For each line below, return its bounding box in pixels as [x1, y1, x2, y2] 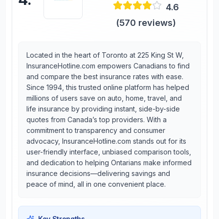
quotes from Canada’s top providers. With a [26, 115, 167, 124]
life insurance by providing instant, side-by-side [26, 105, 180, 113]
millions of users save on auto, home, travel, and [26, 94, 182, 102]
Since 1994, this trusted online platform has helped [26, 83, 189, 91]
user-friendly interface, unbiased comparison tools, [26, 148, 191, 156]
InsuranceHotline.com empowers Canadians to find [26, 62, 190, 70]
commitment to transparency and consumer [26, 126, 165, 134]
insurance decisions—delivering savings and [26, 169, 170, 177]
